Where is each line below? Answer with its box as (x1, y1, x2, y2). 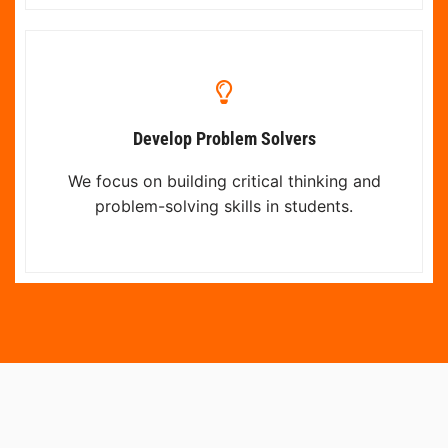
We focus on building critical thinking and (67, 170, 381, 191)
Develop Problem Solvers (132, 127, 316, 149)
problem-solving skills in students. (95, 195, 353, 216)
